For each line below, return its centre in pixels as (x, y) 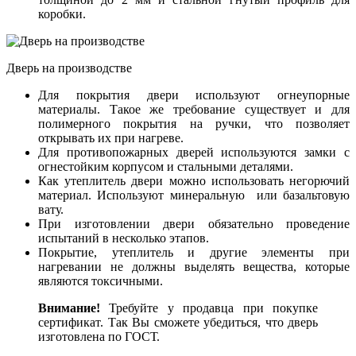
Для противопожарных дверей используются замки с (194, 152)
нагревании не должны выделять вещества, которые (194, 266)
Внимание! (69, 308)
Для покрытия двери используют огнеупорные (194, 95)
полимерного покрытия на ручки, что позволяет (194, 123)
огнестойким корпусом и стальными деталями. (166, 166)
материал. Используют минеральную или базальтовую (194, 195)
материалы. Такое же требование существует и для (194, 109)
